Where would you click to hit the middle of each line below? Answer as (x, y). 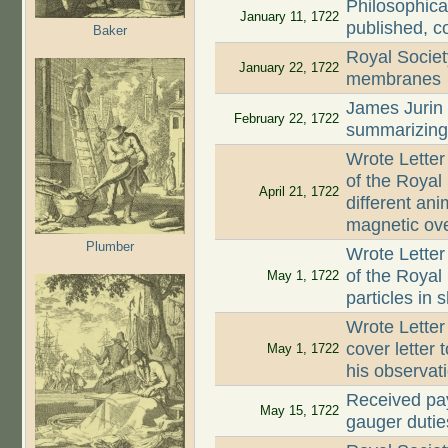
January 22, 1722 (288, 68)
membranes (394, 79)
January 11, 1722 (289, 17)
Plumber (109, 246)
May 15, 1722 (299, 411)
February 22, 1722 (286, 119)
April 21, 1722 (298, 192)
